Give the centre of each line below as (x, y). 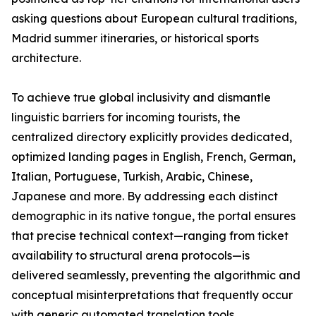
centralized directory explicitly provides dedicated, (152, 137)
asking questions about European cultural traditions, (154, 19)
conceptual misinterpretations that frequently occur (152, 295)
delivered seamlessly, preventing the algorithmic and (156, 275)
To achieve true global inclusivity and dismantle (141, 98)
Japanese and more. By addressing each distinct (145, 196)
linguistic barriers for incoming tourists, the (126, 117)
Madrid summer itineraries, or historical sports (135, 38)
